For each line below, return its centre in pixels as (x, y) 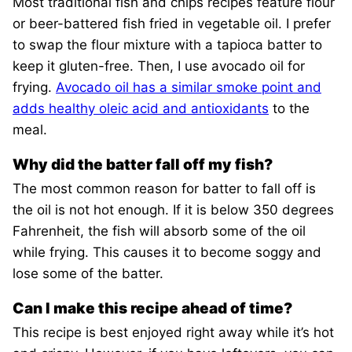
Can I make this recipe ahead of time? (152, 309)
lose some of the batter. (90, 274)
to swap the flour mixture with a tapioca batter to (167, 45)
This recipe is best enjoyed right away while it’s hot (173, 333)
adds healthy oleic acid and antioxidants (141, 109)
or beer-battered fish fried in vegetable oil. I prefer (172, 24)
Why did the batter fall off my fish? (144, 165)
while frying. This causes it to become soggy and (167, 253)
